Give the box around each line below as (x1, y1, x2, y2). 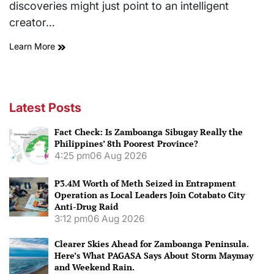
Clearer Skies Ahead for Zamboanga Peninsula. (54, 238, 249, 250)
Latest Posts (9, 100, 81, 116)
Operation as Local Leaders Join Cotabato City (54, 189, 245, 201)
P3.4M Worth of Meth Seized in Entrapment (54, 177, 236, 190)
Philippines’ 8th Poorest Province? (54, 138, 198, 150)
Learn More (9, 41, 57, 52)
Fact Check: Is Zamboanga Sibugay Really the (54, 126, 243, 138)
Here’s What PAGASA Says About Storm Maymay (54, 250, 253, 262)
